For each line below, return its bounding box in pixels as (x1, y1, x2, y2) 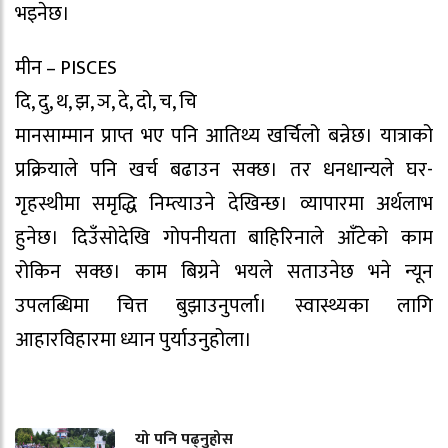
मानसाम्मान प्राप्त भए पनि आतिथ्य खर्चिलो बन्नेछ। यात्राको (15, 119, 433, 154)
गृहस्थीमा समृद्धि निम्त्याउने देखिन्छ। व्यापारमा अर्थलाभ (15, 187, 433, 222)
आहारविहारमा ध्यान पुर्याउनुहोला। (15, 323, 252, 358)
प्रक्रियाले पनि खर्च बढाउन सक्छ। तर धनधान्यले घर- (15, 153, 433, 188)
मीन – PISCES (15, 51, 117, 86)
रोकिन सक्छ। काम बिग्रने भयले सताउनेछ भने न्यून (15, 255, 433, 290)
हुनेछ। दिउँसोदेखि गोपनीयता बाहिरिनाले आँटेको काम (15, 221, 433, 256)
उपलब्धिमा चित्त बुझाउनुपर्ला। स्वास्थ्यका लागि (15, 289, 433, 324)
